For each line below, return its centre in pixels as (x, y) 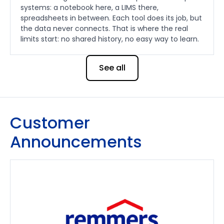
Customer (50, 123)
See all (112, 68)
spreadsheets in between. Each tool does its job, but (111, 18)
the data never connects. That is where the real (104, 29)
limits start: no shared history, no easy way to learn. (110, 39)
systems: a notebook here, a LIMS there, (89, 8)
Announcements (76, 142)
